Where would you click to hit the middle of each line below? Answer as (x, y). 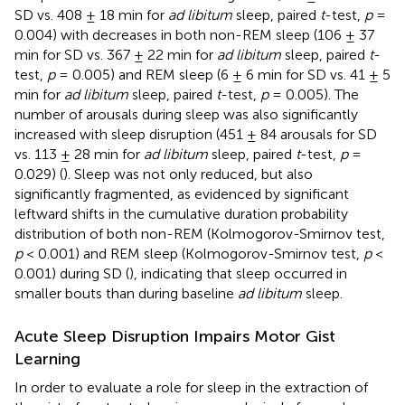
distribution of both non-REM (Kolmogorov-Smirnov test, (200, 233)
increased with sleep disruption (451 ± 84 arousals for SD (196, 134)
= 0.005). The (314, 94)
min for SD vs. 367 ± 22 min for (116, 54)
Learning (47, 358)
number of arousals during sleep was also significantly (186, 114)
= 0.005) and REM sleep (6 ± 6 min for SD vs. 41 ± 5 (223, 74)
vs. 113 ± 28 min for (79, 154)
